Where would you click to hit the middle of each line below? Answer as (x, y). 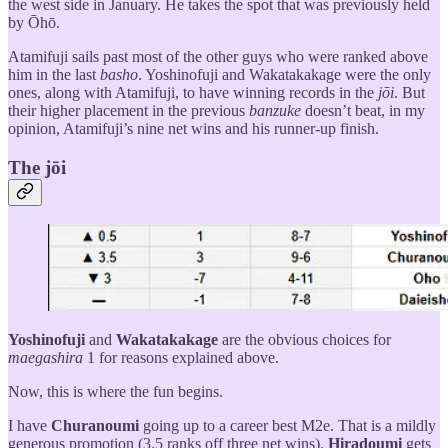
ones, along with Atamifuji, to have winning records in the (193, 92)
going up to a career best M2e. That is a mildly (287, 426)
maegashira (45, 358)
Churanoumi (95, 426)
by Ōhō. (34, 22)
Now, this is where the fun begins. (115, 392)
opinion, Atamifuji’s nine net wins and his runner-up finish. (193, 128)
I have (29, 426)
